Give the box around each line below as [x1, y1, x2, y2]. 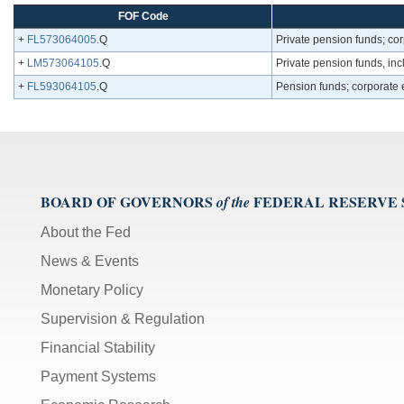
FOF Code [117, 10, 169, 23]
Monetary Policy [41, 282, 143, 298]
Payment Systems [41, 369, 156, 385]
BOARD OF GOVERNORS [41, 191, 213, 213]
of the [216, 192, 250, 213]
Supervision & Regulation [41, 311, 205, 327]
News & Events [41, 253, 139, 270]
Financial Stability [41, 340, 155, 356]
